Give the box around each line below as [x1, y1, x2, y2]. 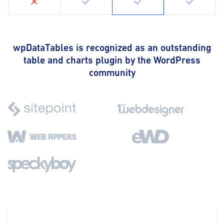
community [88, 67, 135, 78]
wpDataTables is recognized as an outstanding [13, 42, 211, 53]
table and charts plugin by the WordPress [23, 54, 200, 66]
